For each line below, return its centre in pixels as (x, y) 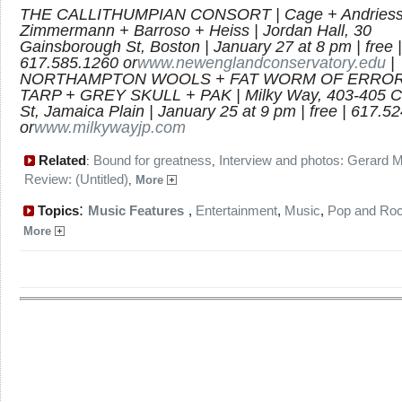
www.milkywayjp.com (110, 127)
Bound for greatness (153, 160)
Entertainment (236, 210)
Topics (57, 210)
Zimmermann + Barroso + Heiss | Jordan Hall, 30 (196, 30)
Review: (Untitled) (76, 179)
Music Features (136, 210)
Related (61, 160)
